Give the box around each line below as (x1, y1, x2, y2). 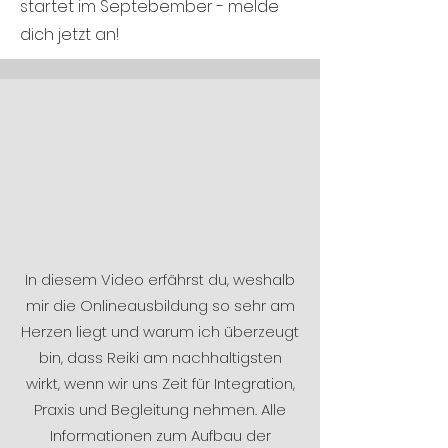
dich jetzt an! (20, 23, 119, 46)
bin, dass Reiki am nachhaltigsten (38, 347, 282, 368)
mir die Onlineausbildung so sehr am (25, 295, 295, 316)
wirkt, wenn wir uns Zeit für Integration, (25, 373, 295, 394)
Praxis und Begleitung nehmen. (34, 399, 261, 420)
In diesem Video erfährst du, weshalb (25, 269, 295, 290)
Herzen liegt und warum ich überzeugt (21, 321, 299, 342)
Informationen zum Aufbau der (49, 425, 271, 446)
